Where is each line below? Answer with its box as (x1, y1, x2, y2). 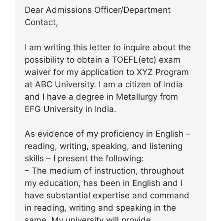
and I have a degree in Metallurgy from (25, 91, 178, 102)
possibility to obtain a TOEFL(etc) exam (25, 54, 181, 65)
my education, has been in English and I (25, 178, 183, 188)
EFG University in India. (25, 104, 116, 114)
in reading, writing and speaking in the (25, 203, 176, 213)
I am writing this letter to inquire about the (25, 42, 191, 52)
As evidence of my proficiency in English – (25, 129, 190, 139)
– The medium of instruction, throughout (25, 166, 184, 176)
